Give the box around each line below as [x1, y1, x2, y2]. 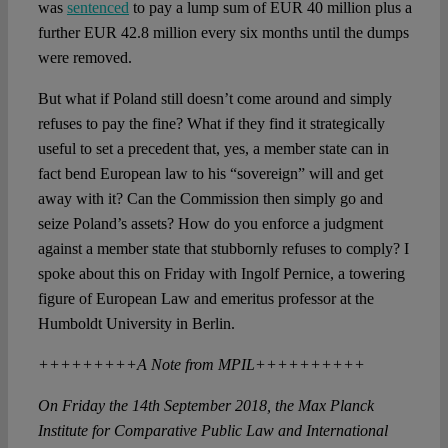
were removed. [37, 49, 132, 67]
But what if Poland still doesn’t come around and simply [37, 90, 392, 108]
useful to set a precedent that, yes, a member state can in [37, 140, 389, 158]
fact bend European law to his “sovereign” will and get [37, 165, 383, 183]
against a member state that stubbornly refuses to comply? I [37, 240, 409, 258]
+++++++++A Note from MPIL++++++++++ [37, 356, 365, 374]
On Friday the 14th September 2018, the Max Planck [37, 397, 374, 415]
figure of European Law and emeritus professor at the [37, 290, 374, 308]
